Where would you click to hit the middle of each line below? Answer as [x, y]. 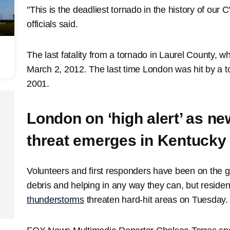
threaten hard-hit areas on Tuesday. [156, 199]
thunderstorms [55, 199]
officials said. [52, 24]
